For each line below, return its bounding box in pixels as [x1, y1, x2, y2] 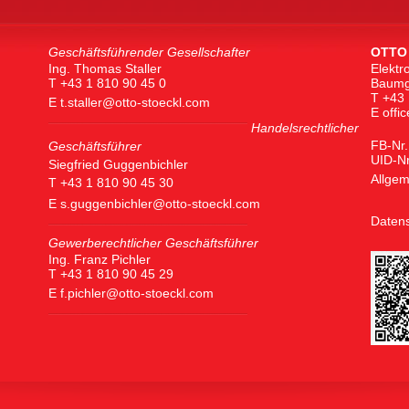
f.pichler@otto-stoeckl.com [60, 286, 214, 300]
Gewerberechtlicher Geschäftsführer [48, 236, 258, 250]
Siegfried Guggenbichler [48, 157, 188, 172]
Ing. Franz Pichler [48, 252, 151, 267]
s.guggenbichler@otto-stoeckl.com [60, 196, 260, 211]
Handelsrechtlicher [251, 121, 359, 135]
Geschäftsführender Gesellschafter [48, 45, 250, 59]
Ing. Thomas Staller [48, 61, 162, 76]
